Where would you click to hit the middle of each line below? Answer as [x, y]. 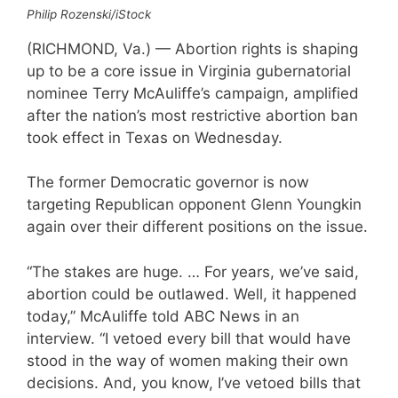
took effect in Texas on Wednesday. [155, 137]
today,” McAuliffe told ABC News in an [163, 316]
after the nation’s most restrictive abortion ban [192, 115]
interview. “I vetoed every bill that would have [189, 338]
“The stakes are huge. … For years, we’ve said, [193, 271]
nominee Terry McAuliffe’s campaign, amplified [193, 93]
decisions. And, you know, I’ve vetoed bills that [194, 382]
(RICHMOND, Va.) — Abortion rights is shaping [192, 48]
